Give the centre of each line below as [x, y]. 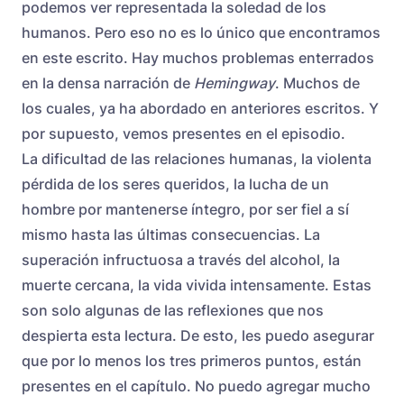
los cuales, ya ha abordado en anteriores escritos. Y [200, 108]
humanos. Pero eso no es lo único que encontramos [201, 32]
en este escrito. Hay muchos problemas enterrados [198, 57]
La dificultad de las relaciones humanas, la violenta [197, 158]
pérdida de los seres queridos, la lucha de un [175, 184]
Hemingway [234, 83]
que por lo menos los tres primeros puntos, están [192, 360]
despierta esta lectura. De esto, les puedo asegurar [198, 335]
